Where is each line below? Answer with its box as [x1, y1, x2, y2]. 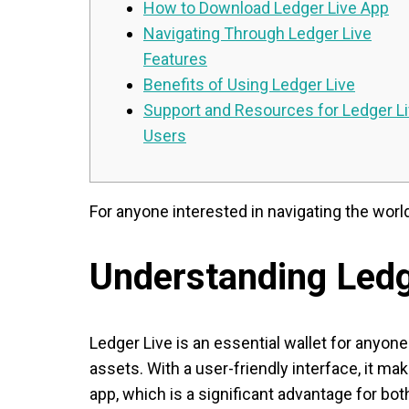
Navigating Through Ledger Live [143, 23, 372, 43]
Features [143, 48, 207, 68]
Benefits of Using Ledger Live [143, 74, 355, 94]
